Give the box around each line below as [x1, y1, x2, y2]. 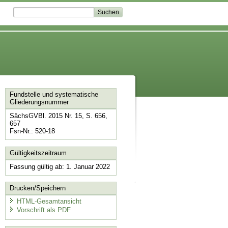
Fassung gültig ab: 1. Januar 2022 [9, 162, 110, 170]
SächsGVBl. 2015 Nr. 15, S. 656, [9, 112, 107, 120]
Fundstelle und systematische [9, 91, 98, 99]
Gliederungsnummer [9, 98, 69, 106]
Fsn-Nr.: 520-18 [9, 127, 55, 135]
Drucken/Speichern [9, 184, 66, 192]
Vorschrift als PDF [16, 206, 71, 214]
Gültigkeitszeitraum [9, 149, 67, 157]
